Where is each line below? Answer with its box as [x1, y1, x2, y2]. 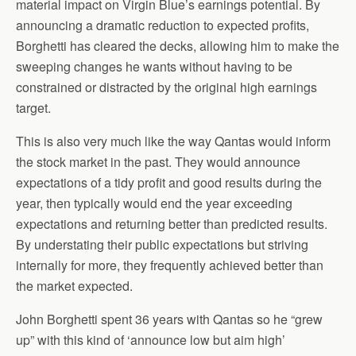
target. [16, 99, 51, 117]
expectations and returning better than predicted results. [16, 215, 327, 233]
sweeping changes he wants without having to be [16, 57, 292, 75]
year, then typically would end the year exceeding [16, 194, 292, 212]
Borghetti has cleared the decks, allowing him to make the [16, 37, 339, 55]
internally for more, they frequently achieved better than [16, 256, 323, 274]
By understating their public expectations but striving [16, 235, 308, 253]
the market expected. [16, 277, 133, 295]
